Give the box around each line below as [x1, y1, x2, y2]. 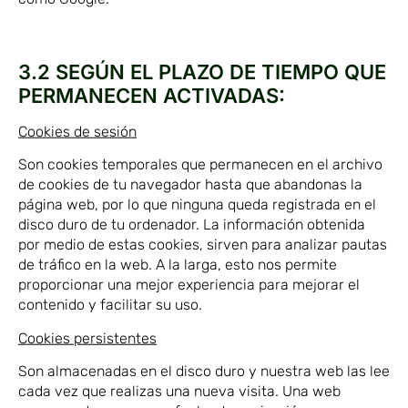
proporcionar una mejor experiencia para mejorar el [18, 276, 360, 294]
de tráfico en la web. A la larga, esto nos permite [18, 256, 337, 274]
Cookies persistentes [18, 329, 157, 347]
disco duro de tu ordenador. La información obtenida [18, 216, 365, 234]
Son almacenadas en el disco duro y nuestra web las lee [18, 362, 390, 380]
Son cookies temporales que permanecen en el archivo [18, 156, 382, 174]
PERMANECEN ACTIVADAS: [18, 83, 285, 107]
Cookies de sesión [18, 122, 137, 140]
